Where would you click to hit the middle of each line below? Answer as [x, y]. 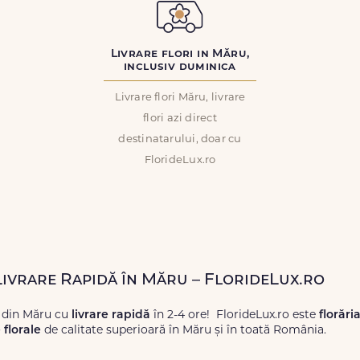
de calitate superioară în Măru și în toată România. [184, 331]
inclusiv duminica [180, 67]
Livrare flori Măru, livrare [180, 98]
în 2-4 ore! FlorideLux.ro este [235, 315]
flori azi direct [180, 119]
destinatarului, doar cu [180, 139]
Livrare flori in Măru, [180, 54]
